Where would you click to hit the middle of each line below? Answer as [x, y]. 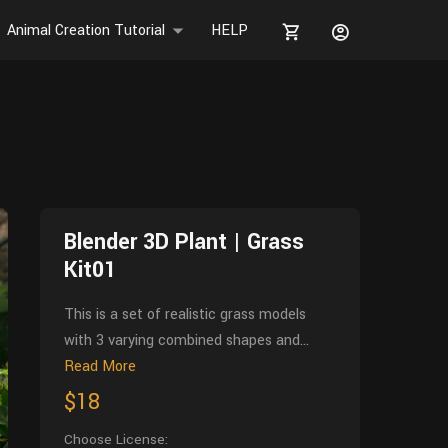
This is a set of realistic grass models [185, 314]
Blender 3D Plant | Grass [184, 242]
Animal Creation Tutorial [86, 30]
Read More [100, 366]
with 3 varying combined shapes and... [186, 340]
